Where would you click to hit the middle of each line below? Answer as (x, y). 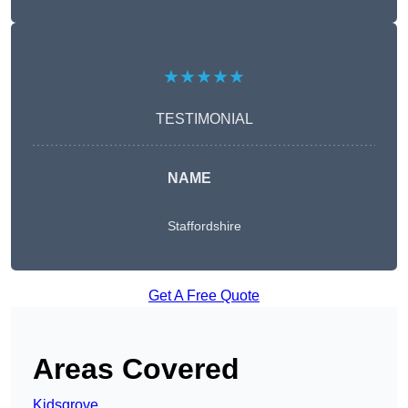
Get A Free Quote (204, 296)
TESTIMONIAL (204, 119)
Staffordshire (204, 226)
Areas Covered (136, 369)
